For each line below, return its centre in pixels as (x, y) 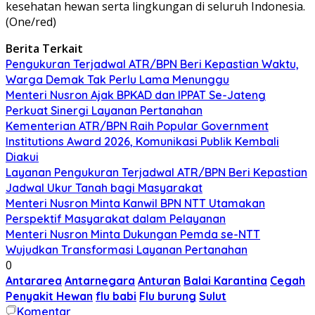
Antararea (34, 280)
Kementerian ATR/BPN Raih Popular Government (137, 126)
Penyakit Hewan (49, 296)
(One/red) (31, 21)
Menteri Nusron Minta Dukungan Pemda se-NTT (133, 234)
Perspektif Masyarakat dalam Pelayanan (116, 218)
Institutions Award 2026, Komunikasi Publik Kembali (142, 141)
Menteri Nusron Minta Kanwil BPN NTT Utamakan (135, 203)
